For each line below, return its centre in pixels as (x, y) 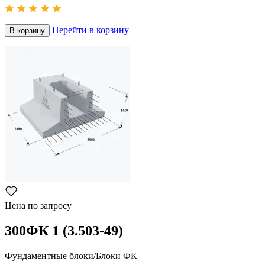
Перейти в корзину (91, 30)
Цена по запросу (38, 206)
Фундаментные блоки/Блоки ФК (71, 256)
